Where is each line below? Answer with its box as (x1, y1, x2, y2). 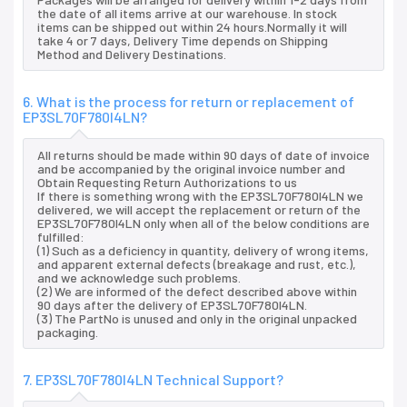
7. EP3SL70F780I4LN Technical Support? (23, 371, 283, 389)
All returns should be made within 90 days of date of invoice (37, 147, 370, 164)
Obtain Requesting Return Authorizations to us (37, 174, 297, 191)
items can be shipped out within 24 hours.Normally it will (37, 19, 347, 35)
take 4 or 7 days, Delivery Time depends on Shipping (37, 33, 328, 49)
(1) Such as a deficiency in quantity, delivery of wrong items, (37, 243, 369, 259)
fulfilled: (37, 229, 84, 245)
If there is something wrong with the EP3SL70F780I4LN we (37, 188, 363, 204)
